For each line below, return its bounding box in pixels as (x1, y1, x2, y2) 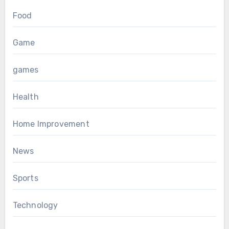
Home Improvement (12, 119, 89, 129)
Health (12, 92, 39, 102)
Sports (12, 173, 38, 184)
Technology (12, 200, 58, 211)
